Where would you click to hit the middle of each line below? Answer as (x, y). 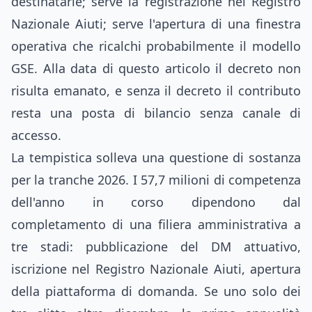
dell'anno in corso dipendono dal (156, 202)
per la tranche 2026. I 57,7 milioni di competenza (156, 180)
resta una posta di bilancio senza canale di (156, 113)
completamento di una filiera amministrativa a (156, 224)
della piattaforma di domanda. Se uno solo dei (156, 291)
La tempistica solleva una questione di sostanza (156, 157)
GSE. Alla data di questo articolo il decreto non (156, 68)
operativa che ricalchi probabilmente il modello (156, 46)
